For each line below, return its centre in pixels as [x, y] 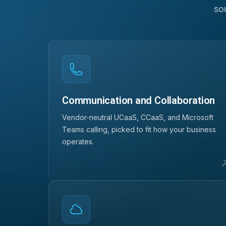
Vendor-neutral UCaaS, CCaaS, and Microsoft [138, 117]
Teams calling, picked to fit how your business [139, 129]
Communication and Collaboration [139, 100]
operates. [78, 141]
